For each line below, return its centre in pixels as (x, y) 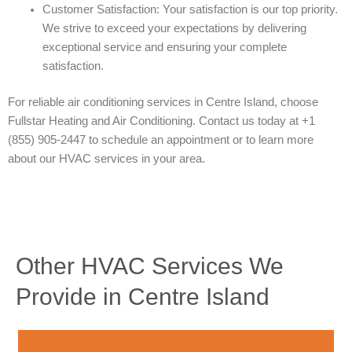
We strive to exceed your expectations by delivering (174, 28)
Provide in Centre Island (143, 297)
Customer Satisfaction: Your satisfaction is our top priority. (190, 9)
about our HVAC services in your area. (106, 158)
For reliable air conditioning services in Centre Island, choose (163, 102)
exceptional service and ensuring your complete (164, 47)
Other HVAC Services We (150, 266)
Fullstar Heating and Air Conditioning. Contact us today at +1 (161, 121)
